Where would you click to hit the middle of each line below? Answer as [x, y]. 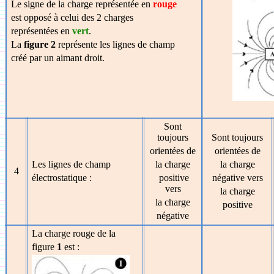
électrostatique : [63, 178]
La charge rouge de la [74, 233]
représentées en [42, 31]
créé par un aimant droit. [58, 58]
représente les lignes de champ [116, 44]
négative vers [237, 178]
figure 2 [40, 44]
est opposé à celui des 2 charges [72, 17]
